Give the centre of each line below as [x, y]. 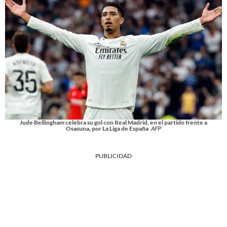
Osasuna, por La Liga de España [107, 129]
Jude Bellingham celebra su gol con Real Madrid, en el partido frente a [113, 123]
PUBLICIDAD [113, 156]
